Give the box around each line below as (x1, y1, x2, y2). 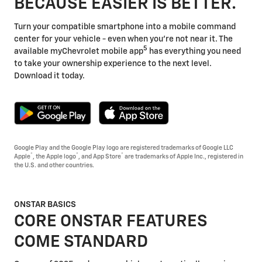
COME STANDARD (14, 233, 148, 250)
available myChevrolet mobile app (14, 47, 143, 56)
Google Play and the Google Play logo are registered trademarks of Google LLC (14, 144, 233, 151)
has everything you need (147, 47, 241, 56)
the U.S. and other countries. (14, 162, 94, 168)
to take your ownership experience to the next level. (14, 59, 212, 68)
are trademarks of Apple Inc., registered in (123, 153, 243, 160)
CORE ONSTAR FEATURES (14, 213, 208, 230)
